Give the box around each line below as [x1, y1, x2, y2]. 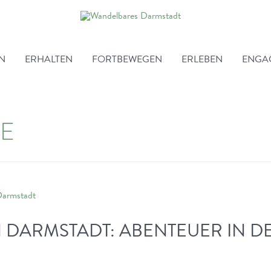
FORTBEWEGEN [92, 51, 162, 67]
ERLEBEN [181, 51, 223, 67]
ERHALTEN [25, 51, 73, 67]
